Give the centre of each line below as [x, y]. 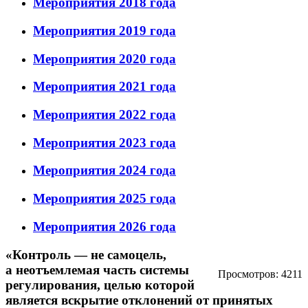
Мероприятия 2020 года [104, 58]
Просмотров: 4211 [260, 274]
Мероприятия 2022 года [104, 114]
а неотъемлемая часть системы [97, 269]
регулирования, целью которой [100, 285]
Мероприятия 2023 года [104, 142]
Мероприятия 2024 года [104, 170]
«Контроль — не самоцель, [86, 254]
